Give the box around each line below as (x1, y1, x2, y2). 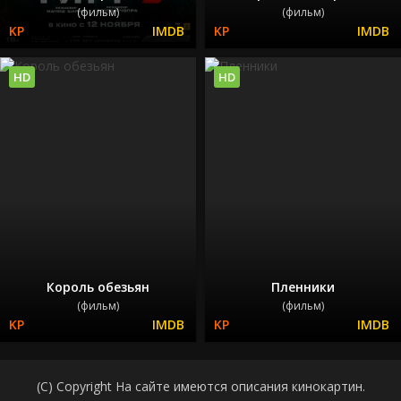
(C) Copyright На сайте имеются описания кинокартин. (36, 377, 365, 395)
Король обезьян (47, 277, 149, 295)
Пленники (271, 277, 335, 295)
